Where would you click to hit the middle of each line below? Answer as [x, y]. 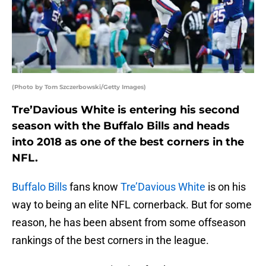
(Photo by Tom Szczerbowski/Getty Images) [79, 87]
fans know [94, 187]
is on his [226, 187]
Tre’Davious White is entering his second [126, 110]
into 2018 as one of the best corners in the [128, 142]
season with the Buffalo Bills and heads [121, 126]
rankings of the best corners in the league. [110, 240]
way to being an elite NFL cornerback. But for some [132, 205]
